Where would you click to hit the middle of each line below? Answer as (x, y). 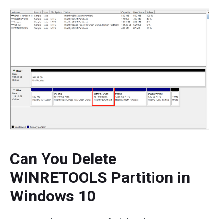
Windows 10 (53, 196)
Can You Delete (63, 159)
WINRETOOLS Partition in (100, 177)
